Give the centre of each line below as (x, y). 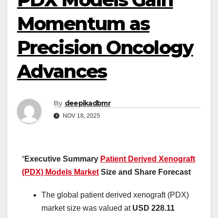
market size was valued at (87, 208)
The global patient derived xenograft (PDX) (115, 195)
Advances (62, 71)
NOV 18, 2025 (81, 116)
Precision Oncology (105, 47)
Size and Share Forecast (145, 172)
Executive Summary (62, 159)
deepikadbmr (87, 103)
